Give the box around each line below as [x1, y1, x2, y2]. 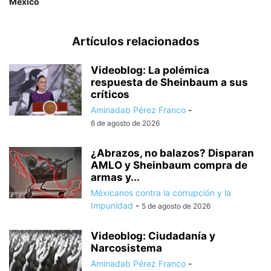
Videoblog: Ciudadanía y [91, 229, 215, 242]
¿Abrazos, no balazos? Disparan [91, 146, 254, 159]
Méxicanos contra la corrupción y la [91, 187, 231, 198]
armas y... [91, 171, 140, 183]
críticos [91, 88, 129, 100]
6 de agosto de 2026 [91, 118, 160, 128]
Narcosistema [91, 241, 162, 254]
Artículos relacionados [71, 34, 200, 48]
